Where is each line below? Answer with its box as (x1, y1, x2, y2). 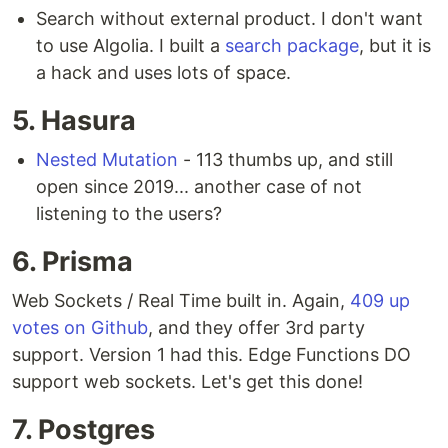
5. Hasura (12, 104, 136, 137)
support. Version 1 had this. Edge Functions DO (12, 344, 411, 365)
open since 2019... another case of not (36, 176, 362, 197)
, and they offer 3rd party (148, 317, 365, 338)
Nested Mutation (36, 149, 178, 170)
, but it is (359, 35, 431, 56)
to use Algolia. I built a (36, 35, 225, 56)
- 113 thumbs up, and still (178, 149, 393, 170)
